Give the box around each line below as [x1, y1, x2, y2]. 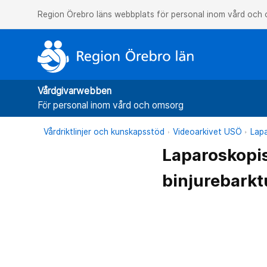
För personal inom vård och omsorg [38, 100, 184, 111]
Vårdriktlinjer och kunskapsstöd [44, 127, 165, 137]
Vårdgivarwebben [38, 85, 112, 97]
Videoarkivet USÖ [173, 127, 243, 137]
